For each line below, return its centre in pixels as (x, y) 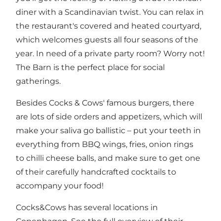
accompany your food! (60, 186)
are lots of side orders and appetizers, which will (109, 117)
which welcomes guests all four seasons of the (107, 40)
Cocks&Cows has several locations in (87, 207)
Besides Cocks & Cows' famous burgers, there (105, 103)
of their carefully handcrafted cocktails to (96, 172)
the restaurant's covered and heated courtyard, (109, 26)
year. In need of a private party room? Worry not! (110, 54)
